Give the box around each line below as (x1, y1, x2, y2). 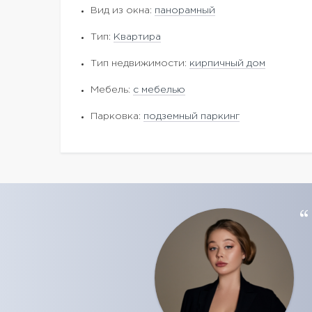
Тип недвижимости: (91, 59, 189, 68)
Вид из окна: (91, 6, 155, 15)
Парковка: (91, 112, 143, 120)
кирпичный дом (189, 59, 265, 68)
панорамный (155, 6, 215, 15)
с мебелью (133, 86, 185, 94)
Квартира (114, 33, 161, 41)
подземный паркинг (143, 112, 240, 120)
